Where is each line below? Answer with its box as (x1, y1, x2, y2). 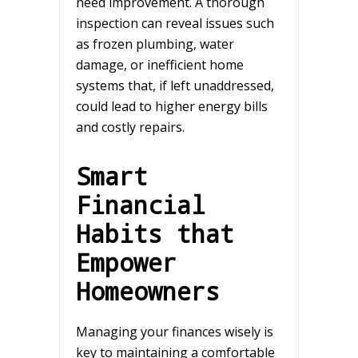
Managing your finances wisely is (76, 322, 273, 340)
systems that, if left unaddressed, (76, 76, 274, 94)
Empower (76, 245, 177, 278)
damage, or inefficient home (76, 55, 244, 74)
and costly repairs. (76, 117, 188, 136)
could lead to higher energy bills (76, 97, 268, 115)
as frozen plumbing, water (76, 34, 234, 53)
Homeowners (76, 274, 220, 307)
